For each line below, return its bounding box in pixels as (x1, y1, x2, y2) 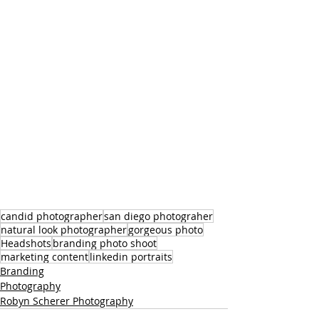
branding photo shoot (53, 236, 157, 250)
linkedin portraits (90, 250, 172, 263)
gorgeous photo (128, 223, 203, 236)
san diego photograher (104, 209, 213, 223)
